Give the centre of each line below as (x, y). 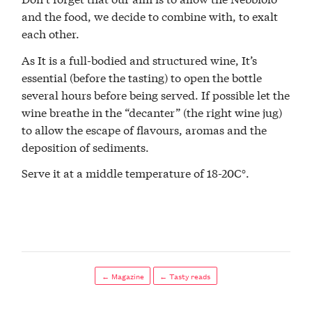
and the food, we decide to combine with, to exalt (150, 15)
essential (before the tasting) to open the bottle (142, 77)
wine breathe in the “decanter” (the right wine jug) (152, 111)
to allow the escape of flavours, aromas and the (145, 129)
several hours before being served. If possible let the (156, 94)
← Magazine (123, 276)
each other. (51, 33)
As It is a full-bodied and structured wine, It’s (140, 59)
